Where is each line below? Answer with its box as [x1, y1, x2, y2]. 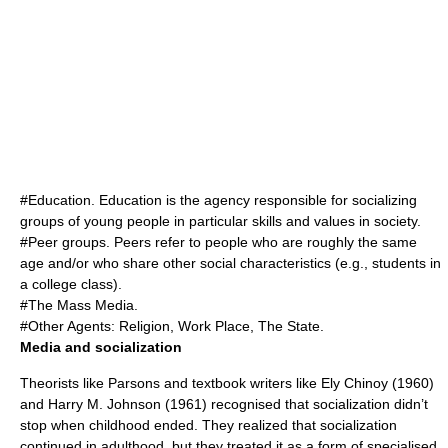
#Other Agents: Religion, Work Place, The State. [20, 318, 324, 334]
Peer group [28, 234, 99, 250]
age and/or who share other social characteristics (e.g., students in [20, 255, 441, 271]
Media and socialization [20, 339, 182, 355]
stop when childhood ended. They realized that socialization [20, 417, 397, 433]
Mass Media [57, 297, 134, 313]
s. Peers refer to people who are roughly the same [99, 234, 417, 250]
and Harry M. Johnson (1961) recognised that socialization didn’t [20, 396, 428, 412]
